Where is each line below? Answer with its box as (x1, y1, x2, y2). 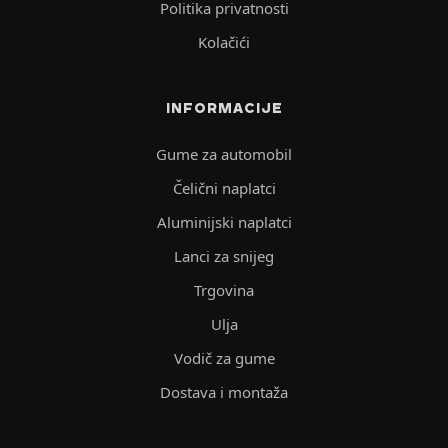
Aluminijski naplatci (156, 212, 292, 233)
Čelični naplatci (172, 178, 276, 199)
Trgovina (194, 280, 254, 301)
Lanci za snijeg (174, 246, 274, 267)
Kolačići (198, 32, 250, 53)
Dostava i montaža (160, 382, 288, 403)
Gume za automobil (156, 144, 292, 165)
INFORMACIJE (165, 99, 283, 118)
